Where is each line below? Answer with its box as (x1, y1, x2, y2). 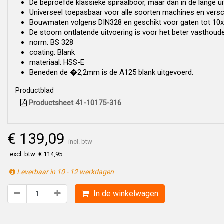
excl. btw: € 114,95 (10, 150, 62, 158)
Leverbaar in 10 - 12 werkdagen (15, 168, 114, 176)
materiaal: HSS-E (29, 58, 84, 67)
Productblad (15, 86, 54, 94)
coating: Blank (29, 48, 75, 57)
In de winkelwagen (91, 189, 158, 198)
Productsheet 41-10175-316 (27, 98, 121, 107)
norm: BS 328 (29, 38, 73, 47)
